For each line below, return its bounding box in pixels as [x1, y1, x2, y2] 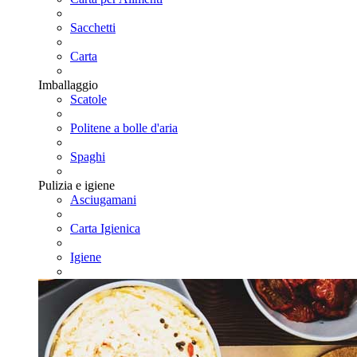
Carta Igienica [70, 222, 140, 235]
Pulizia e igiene [38, 178, 115, 192]
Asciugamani [70, 193, 136, 206]
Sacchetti [70, 21, 116, 34]
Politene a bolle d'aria [70, 121, 178, 135]
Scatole [70, 92, 107, 106]
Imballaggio [38, 78, 98, 92]
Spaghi [70, 150, 105, 163]
